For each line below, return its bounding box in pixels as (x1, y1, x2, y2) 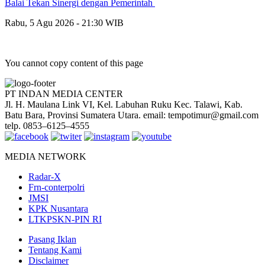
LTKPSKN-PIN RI (28, 214, 102, 224)
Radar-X (28, 171, 61, 182)
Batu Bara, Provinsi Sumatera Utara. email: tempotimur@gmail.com (5, 109, 258, 120)
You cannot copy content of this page (5, 57, 143, 68)
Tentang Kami (28, 244, 82, 255)
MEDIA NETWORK (5, 151, 86, 161)
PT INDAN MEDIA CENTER (5, 88, 123, 99)
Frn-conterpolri (28, 182, 85, 192)
